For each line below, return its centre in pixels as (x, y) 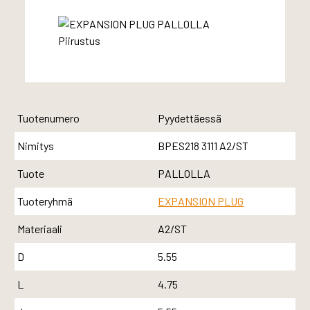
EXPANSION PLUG (201, 201)
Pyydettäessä (190, 118)
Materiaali (39, 228)
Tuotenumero (48, 118)
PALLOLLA (184, 173)
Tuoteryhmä (45, 201)
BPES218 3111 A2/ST (203, 145)
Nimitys (35, 145)
